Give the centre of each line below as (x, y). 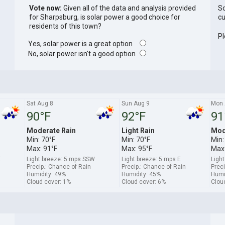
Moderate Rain (51, 130)
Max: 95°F (137, 148)
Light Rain (138, 130)
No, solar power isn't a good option (82, 54)
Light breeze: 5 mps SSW (61, 159)
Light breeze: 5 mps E (151, 159)
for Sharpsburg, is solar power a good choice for (104, 17)
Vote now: (45, 8)
